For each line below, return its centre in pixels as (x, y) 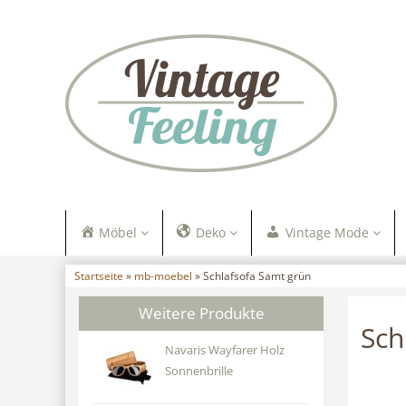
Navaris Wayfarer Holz (224, 350)
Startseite (99, 275)
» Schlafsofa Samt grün (251, 275)
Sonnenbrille (198, 371)
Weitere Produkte (201, 313)
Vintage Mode (327, 232)
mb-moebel (163, 275)
